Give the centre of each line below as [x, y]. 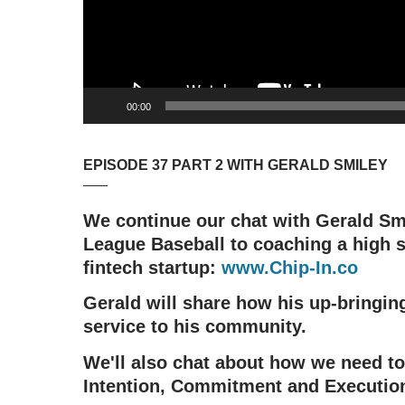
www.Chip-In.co [290, 267]
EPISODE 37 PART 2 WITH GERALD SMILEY [235, 165]
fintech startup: [152, 267]
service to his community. [195, 326]
